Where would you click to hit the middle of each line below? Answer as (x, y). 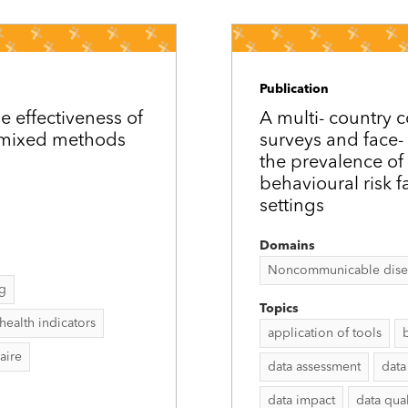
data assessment (314, 367)
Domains (287, 246)
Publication (294, 89)
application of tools (325, 333)
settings (292, 207)
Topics (279, 309)
